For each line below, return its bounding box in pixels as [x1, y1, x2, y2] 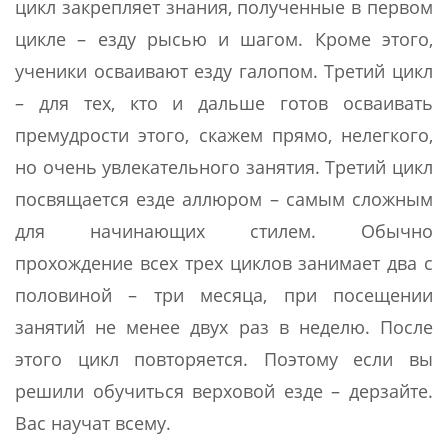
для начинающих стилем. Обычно [15, 218, 433, 243]
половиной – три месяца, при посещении [15, 282, 433, 307]
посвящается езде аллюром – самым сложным [15, 186, 433, 211]
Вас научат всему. [15, 410, 171, 435]
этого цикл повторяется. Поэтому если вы [15, 346, 433, 371]
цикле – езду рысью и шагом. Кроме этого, [15, 26, 433, 51]
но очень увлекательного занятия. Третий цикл [15, 154, 433, 179]
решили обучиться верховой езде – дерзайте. [15, 378, 433, 403]
